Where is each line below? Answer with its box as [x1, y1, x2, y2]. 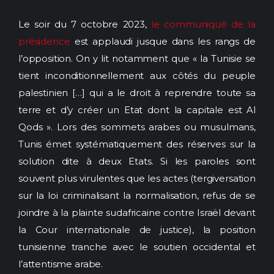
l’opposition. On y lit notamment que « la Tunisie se [18, 52, 256, 64]
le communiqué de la [151, 18, 256, 30]
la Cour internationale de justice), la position [18, 223, 256, 235]
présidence [18, 35, 70, 47]
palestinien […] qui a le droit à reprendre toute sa [18, 86, 256, 98]
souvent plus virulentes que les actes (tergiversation [18, 172, 256, 184]
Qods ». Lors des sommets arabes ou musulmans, [18, 120, 256, 133]
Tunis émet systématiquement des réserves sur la [18, 138, 256, 150]
